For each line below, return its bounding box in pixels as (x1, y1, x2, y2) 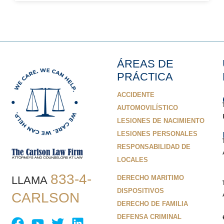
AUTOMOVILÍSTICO (117, 104, 178, 112)
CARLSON (11, 190, 80, 206)
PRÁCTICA (117, 70, 173, 83)
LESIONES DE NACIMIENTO (117, 117, 204, 125)
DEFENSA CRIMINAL (117, 213, 181, 221)
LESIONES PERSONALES (117, 130, 197, 138)
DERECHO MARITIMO (117, 174, 184, 182)
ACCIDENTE (117, 91, 154, 99)
